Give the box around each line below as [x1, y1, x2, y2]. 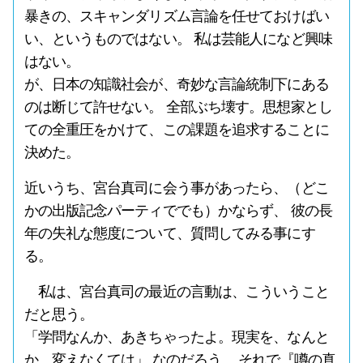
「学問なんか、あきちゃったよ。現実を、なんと [23, 329, 329, 345]
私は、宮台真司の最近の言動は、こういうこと [23, 284, 329, 300]
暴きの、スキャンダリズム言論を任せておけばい [23, 8, 329, 24]
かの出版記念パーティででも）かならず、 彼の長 [23, 203, 332, 219]
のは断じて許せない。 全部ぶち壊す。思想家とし [23, 99, 332, 115]
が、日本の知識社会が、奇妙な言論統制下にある [23, 76, 329, 92]
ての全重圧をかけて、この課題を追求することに [23, 122, 329, 138]
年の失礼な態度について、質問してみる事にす [23, 225, 315, 241]
